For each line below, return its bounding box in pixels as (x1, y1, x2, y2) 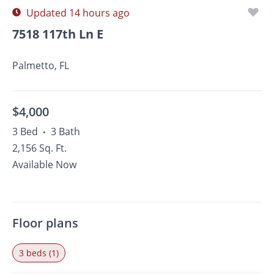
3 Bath (51, 125, 80, 138)
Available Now (12, 158, 76, 171)
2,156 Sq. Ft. (12, 141, 67, 155)
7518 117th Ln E (12, 26, 103, 42)
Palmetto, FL (12, 59, 69, 72)
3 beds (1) (19, 247, 59, 259)
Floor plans (12, 215, 78, 231)
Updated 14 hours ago (24, 6, 130, 20)
